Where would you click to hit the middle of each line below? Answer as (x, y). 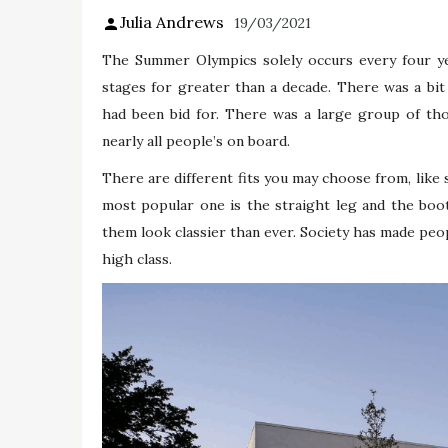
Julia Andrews (172, 22)
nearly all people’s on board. (196, 140)
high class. (137, 258)
